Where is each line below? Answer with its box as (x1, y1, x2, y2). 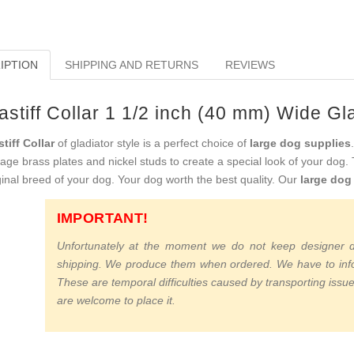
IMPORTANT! (56, 210, 149, 227)
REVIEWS (224, 58, 275, 72)
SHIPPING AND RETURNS (64, 58, 198, 72)
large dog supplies (249, 136, 351, 149)
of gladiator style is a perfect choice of (54, 136, 250, 149)
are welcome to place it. (56, 293, 175, 307)
